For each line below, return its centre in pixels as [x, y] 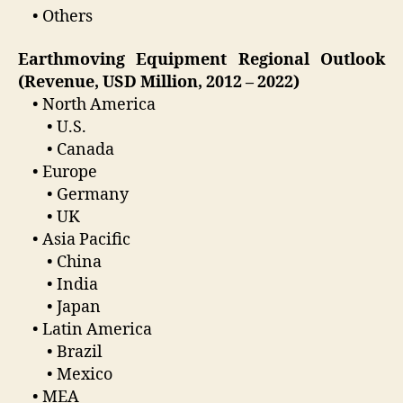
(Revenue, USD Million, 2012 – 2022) [159, 82]
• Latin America [85, 329]
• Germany [73, 194]
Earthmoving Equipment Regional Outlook [201, 59]
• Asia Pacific [74, 239]
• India [58, 284]
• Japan [59, 307]
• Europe [58, 172]
